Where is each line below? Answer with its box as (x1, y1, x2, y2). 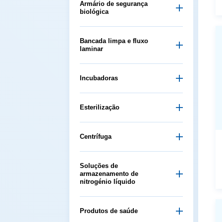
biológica (80, 7, 109, 15)
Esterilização (80, 103, 119, 111)
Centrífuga (80, 132, 111, 140)
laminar (80, 45, 103, 53)
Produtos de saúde (80, 207, 138, 215)
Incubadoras (80, 74, 118, 82)
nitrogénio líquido (80, 177, 135, 185)
